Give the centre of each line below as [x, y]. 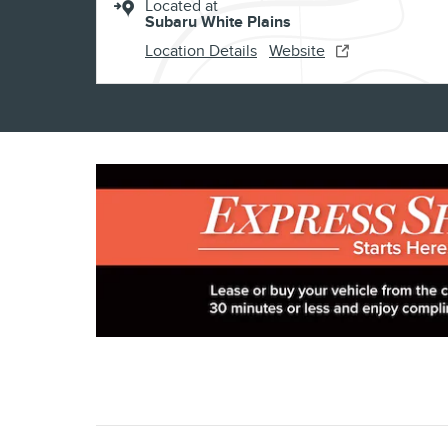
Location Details [201, 51]
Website [297, 51]
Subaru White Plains [218, 22]
